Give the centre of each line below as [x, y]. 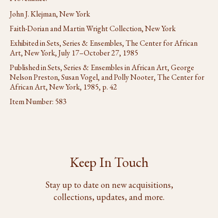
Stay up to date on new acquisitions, [109, 185]
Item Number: [32, 101]
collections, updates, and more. [109, 197]
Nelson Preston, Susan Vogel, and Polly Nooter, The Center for [107, 77]
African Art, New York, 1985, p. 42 [64, 87]
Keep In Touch [109, 162]
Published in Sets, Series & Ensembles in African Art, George [102, 67]
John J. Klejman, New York [50, 14]
